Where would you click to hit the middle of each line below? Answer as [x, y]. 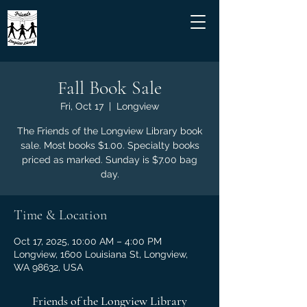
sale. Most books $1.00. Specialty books [110, 145]
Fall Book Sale [110, 88]
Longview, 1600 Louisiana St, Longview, [101, 254]
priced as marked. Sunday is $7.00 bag [110, 160]
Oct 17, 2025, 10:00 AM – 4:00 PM [88, 241]
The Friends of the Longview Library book [110, 131]
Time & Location [60, 215]
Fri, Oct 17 [82, 106]
